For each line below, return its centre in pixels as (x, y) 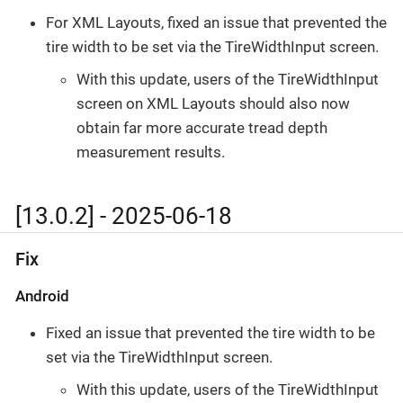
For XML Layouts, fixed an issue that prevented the (216, 23)
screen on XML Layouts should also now (213, 103)
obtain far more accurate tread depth (202, 127)
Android (42, 296)
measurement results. (151, 152)
